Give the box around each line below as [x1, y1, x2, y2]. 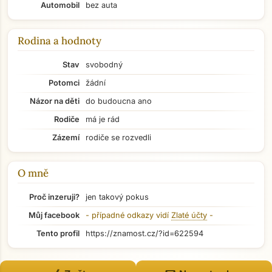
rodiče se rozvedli [86, 133, 151, 142]
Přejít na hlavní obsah [135, 220, 231, 232]
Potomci [49, 78, 80, 87]
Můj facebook [29, 211, 80, 220]
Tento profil [36, 229, 80, 238]
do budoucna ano [86, 97, 152, 106]
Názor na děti [30, 97, 80, 106]
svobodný [86, 60, 123, 69]
